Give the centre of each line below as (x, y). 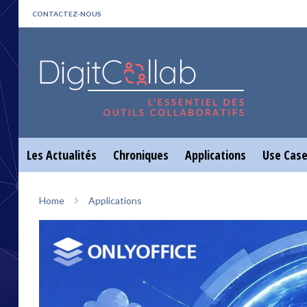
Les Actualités (62, 155)
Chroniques (141, 155)
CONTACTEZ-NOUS (67, 14)
